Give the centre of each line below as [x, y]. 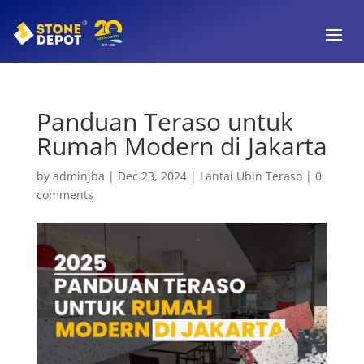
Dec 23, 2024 [152, 175]
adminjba [78, 175]
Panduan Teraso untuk [165, 121]
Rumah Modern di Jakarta [182, 145]
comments [65, 194]
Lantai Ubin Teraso [251, 175]
